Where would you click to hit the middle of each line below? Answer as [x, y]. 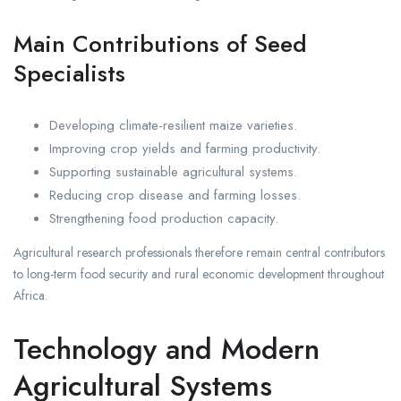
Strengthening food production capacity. [164, 219]
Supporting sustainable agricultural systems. [173, 172]
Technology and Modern [166, 350]
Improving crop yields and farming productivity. [185, 149]
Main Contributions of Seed [160, 44]
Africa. [30, 296]
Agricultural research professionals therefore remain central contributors [199, 253]
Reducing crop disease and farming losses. [175, 196]
